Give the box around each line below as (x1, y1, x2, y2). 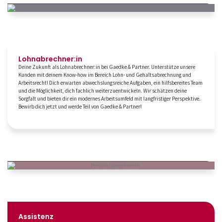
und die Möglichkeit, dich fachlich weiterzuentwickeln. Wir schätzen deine (18, 87, 187, 95)
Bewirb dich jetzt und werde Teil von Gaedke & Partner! (18, 103, 142, 111)
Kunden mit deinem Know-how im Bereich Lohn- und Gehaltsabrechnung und (18, 71, 191, 79)
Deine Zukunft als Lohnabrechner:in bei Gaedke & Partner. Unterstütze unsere (18, 63, 195, 71)
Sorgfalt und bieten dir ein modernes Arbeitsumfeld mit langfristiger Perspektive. (18, 95, 201, 103)
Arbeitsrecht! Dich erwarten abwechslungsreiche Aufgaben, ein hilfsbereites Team (18, 79, 203, 87)
